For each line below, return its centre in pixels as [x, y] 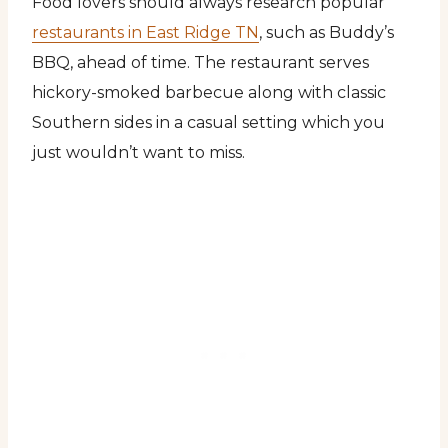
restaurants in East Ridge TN [145, 32]
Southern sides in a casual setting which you [208, 122]
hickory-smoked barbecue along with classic [209, 92]
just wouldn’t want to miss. [138, 152]
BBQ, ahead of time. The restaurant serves [200, 62]
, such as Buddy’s [326, 32]
